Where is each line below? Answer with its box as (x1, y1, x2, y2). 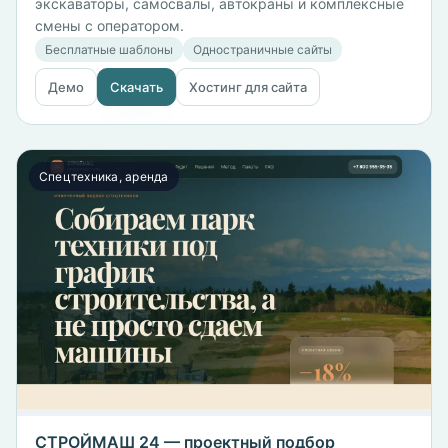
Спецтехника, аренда (39, 169, 169, 185)
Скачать (110, 79, 163, 96)
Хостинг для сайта (189, 79, 307, 96)
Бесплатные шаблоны (45, 42, 173, 58)
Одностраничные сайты (193, 42, 332, 58)
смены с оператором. (35, 17, 184, 35)
